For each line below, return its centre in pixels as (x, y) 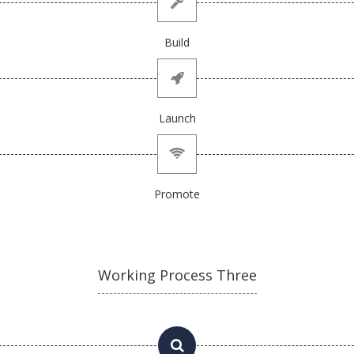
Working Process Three (177, 275)
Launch (177, 118)
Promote (177, 194)
